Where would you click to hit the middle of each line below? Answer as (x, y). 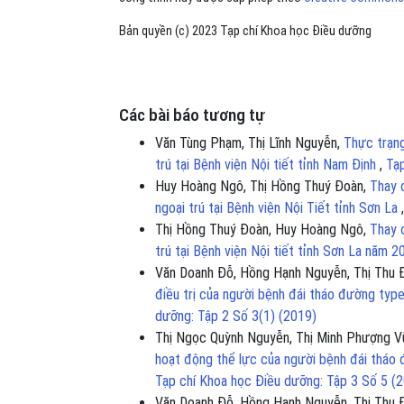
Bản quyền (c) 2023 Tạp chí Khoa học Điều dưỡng (245, 31)
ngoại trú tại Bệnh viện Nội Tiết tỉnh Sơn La (278, 207)
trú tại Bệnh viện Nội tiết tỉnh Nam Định (267, 164)
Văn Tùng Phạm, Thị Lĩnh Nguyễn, (249, 142)
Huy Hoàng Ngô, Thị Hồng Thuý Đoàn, (262, 186)
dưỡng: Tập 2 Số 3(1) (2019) (236, 316)
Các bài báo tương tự (192, 115)
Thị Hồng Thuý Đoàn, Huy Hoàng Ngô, (262, 229)
